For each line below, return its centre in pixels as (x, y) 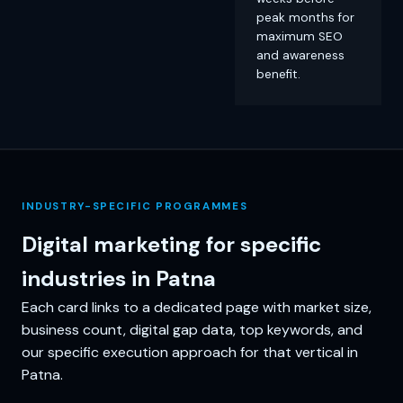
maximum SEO (299, 36)
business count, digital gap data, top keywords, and (192, 329)
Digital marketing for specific (171, 244)
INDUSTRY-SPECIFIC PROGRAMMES (135, 206)
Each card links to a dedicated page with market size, (197, 307)
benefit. (278, 74)
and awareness (300, 55)
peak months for (305, 17)
